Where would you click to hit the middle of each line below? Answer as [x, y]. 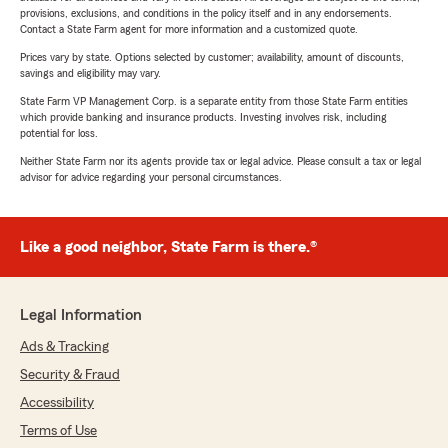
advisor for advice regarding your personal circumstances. [151, 177]
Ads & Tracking [64, 347]
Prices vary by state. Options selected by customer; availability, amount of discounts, [212, 57]
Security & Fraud [70, 375]
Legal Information [81, 315]
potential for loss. [59, 133]
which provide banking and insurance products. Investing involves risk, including [203, 117]
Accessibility [57, 403]
